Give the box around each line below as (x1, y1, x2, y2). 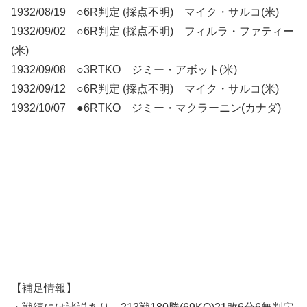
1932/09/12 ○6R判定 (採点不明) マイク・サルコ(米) (11, 83, 279, 95)
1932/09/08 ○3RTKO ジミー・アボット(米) (11, 64, 237, 76)
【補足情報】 (11, 282, 77, 295)
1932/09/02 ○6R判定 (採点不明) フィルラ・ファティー (11, 25, 294, 38)
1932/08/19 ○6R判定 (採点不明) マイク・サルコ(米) (11, 6, 279, 19)
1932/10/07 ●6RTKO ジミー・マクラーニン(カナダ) (11, 102, 281, 114)
